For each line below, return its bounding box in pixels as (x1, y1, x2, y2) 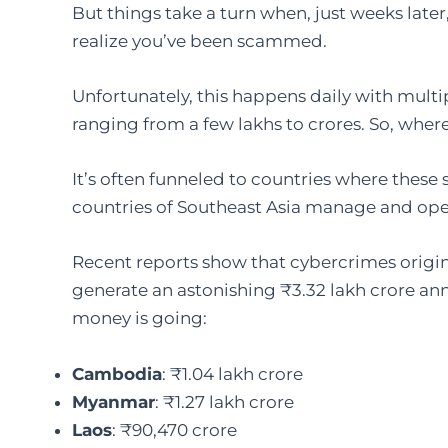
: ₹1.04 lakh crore (162, 363, 303, 384)
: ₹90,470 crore (112, 419, 237, 440)
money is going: (72, 308, 207, 329)
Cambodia (72, 363, 162, 384)
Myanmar (72, 391, 155, 412)
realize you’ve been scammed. (72, 30, 327, 51)
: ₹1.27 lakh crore (155, 391, 294, 412)
